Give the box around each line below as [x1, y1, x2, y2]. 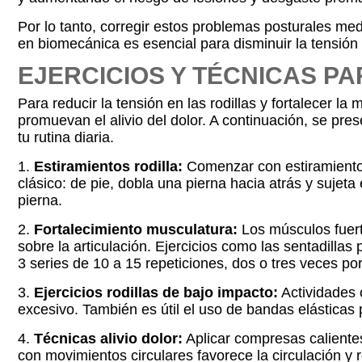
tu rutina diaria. [18, 129, 114, 145]
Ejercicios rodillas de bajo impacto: [34, 284, 278, 301]
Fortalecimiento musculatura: [34, 221, 238, 238]
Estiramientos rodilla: [34, 158, 183, 175]
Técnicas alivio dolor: [34, 330, 183, 347]
